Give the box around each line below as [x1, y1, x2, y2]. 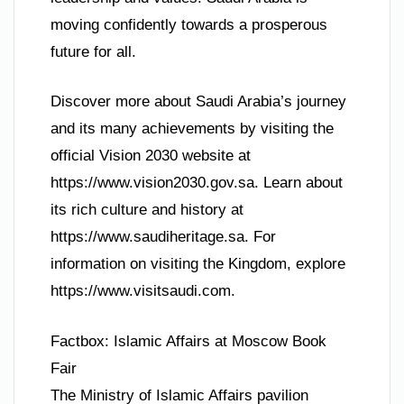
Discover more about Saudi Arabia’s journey [50, 93, 346, 111]
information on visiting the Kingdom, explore [50, 255, 345, 273]
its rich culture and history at [50, 201, 243, 219]
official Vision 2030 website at [50, 147, 251, 165]
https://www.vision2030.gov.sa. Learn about [50, 174, 343, 192]
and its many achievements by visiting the [50, 120, 334, 138]
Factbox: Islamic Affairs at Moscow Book [50, 332, 326, 350]
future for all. [50, 42, 136, 60]
